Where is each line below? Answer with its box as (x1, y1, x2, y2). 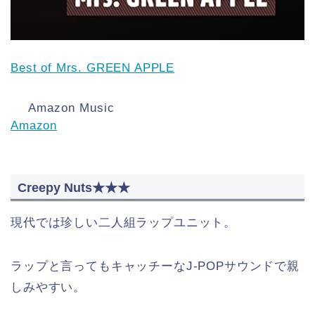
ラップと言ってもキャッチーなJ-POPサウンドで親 (11, 259, 300, 273)
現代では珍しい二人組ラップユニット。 (11, 215, 237, 229)
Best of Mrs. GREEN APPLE (11, 60, 175, 75)
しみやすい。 (11, 280, 86, 294)
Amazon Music (28, 101, 115, 115)
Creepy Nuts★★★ (18, 179, 130, 195)
